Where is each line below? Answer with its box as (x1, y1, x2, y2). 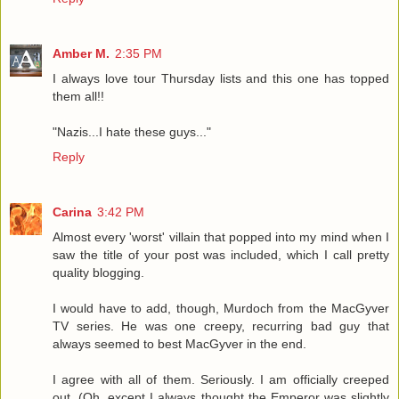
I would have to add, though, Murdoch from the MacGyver (53, 300, 389, 315)
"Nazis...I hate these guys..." (53, 124, 211, 139)
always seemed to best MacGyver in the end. (53, 336, 306, 351)
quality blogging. (53, 265, 144, 280)
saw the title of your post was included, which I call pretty (53, 247, 389, 262)
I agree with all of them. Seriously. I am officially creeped (53, 371, 389, 387)
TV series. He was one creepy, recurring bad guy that (53, 318, 389, 333)
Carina (53, 204, 92, 219)
